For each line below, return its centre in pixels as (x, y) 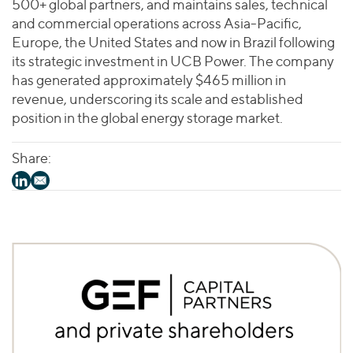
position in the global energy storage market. (147, 118)
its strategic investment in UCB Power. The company (173, 61)
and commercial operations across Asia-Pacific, (157, 23)
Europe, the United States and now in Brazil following (173, 42)
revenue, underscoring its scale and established (158, 99)
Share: (32, 158)
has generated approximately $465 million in (149, 80)
